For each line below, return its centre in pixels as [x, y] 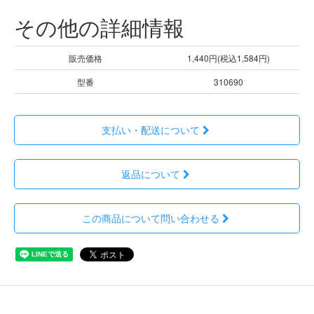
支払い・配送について [151, 129]
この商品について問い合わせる [151, 218]
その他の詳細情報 [99, 27]
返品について [151, 173]
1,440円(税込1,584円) [228, 57]
